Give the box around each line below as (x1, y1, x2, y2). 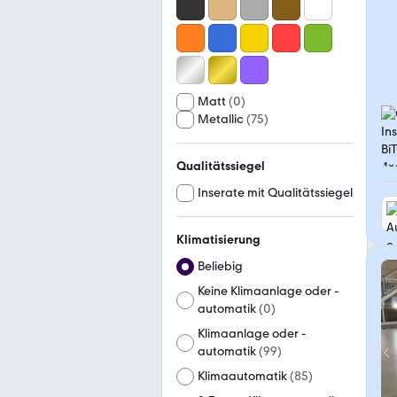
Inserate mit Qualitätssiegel (198, 185, 353, 200)
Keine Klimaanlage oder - (198, 284, 339, 299)
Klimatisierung (176, 232, 261, 247)
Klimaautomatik (198, 369, 287, 384)
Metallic (198, 112, 244, 127)
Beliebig (198, 259, 243, 274)
